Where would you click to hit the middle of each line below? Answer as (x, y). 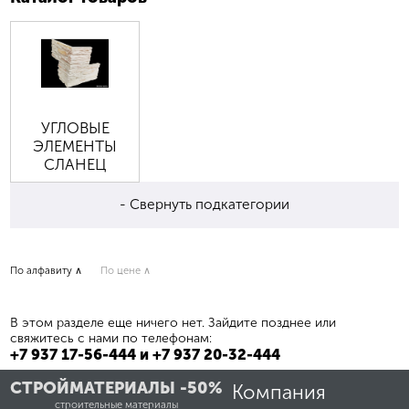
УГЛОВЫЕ (75, 128)
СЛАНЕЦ (75, 165)
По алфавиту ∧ (47, 270)
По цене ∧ (126, 270)
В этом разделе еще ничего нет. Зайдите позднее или (173, 322)
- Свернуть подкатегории (204, 205)
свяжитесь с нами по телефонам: (111, 338)
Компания (278, 392)
